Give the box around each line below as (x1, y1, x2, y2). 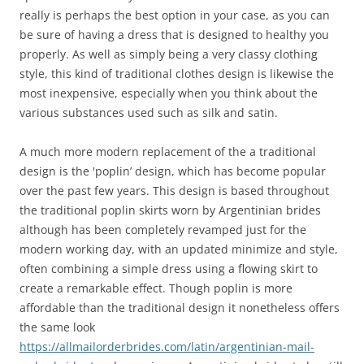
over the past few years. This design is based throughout (19, 182, 329, 198)
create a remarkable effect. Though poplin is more (19, 279, 292, 296)
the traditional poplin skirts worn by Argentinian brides (19, 201, 321, 218)
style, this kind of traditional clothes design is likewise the (19, 65, 334, 81)
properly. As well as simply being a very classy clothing (19, 45, 318, 62)
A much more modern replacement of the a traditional (19, 143, 316, 159)
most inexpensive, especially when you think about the (19, 84, 318, 101)
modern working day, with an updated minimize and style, (19, 240, 338, 257)
